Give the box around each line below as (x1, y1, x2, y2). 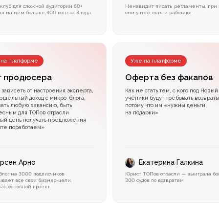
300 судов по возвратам (125, 177, 184, 183)
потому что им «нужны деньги (125, 102, 206, 109)
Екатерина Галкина (139, 158, 203, 167)
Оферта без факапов (125, 72, 214, 83)
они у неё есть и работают (125, 10, 193, 16)
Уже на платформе (131, 58, 182, 65)
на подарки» (125, 109, 159, 116)
